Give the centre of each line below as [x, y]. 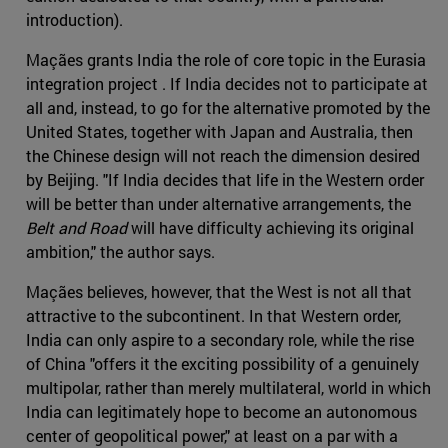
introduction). [74, 20]
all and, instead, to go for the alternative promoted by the [228, 108]
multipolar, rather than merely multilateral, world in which [228, 388]
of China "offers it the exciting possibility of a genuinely [222, 364]
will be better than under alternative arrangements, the [218, 204]
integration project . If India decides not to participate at [227, 84]
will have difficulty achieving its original [270, 228]
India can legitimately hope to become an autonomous [221, 412]
